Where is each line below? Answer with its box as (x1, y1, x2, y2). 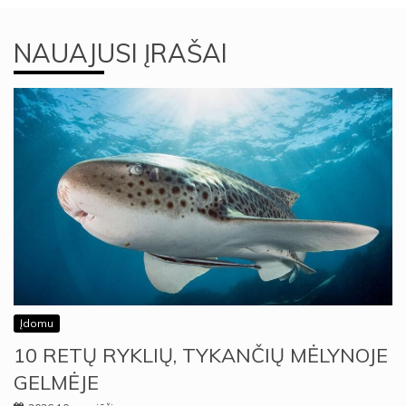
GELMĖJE (14, 369, 99, 395)
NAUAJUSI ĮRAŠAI (14, 36, 227, 69)
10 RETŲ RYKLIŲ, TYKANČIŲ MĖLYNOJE (14, 342, 388, 368)
